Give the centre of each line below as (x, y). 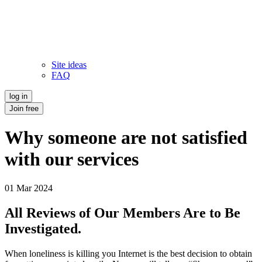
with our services (72, 159)
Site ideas (69, 65)
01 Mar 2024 (29, 188)
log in (18, 96)
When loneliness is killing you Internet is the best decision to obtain (128, 253)
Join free (24, 108)
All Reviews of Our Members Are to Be (123, 213)
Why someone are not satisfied (126, 138)
